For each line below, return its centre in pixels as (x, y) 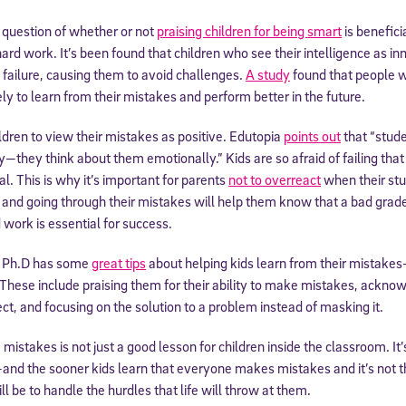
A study (268, 74)
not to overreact (275, 179)
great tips (119, 262)
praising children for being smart (249, 30)
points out (312, 135)
